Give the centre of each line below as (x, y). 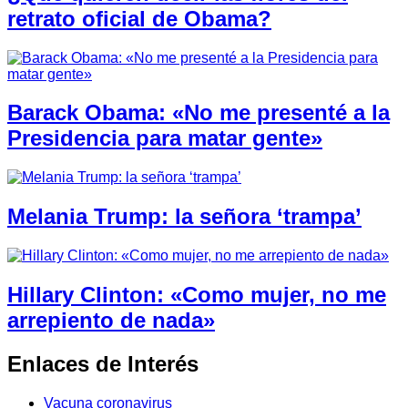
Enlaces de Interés (103, 363)
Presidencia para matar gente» (165, 138)
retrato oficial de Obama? (139, 18)
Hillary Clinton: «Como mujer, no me (197, 295)
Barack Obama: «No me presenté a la (199, 113)
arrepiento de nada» (111, 321)
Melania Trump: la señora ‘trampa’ (184, 217)
